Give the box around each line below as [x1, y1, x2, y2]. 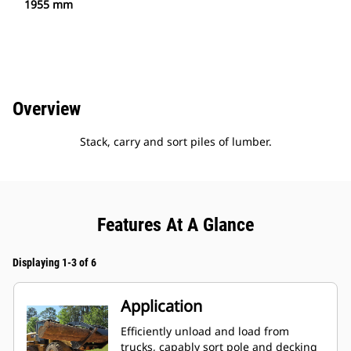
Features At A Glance [97, 214, 254, 237]
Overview [13, 98, 81, 121]
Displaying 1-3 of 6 [13, 256, 96, 270]
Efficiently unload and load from [121, 324, 289, 339]
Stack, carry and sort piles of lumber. [79, 134, 272, 150]
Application [121, 295, 202, 317]
